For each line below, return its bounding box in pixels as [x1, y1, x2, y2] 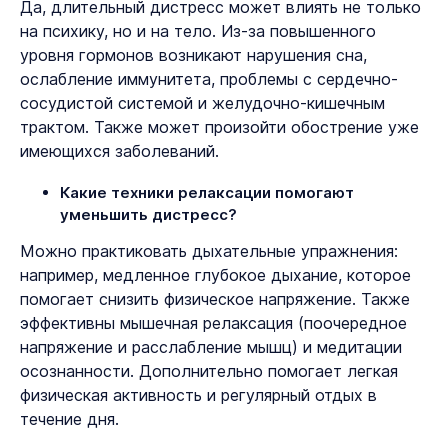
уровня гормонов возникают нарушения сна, [20, 45, 367, 66]
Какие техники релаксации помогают [60, 183, 354, 203]
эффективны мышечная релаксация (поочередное [20, 313, 407, 334]
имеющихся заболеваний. [20, 141, 224, 162]
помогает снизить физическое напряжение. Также [20, 289, 410, 310]
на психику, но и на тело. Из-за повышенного [20, 21, 376, 42]
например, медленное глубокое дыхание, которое [20, 265, 411, 286]
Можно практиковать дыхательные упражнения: [20, 241, 398, 262]
